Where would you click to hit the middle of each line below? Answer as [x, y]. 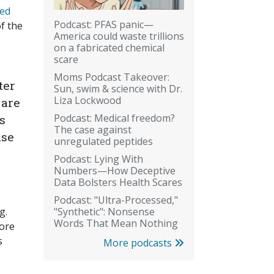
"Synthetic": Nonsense [104, 211]
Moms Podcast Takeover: [112, 77]
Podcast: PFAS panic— [104, 24]
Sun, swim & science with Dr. [118, 88]
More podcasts [139, 243]
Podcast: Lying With [98, 159]
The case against [93, 129]
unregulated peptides [103, 141]
